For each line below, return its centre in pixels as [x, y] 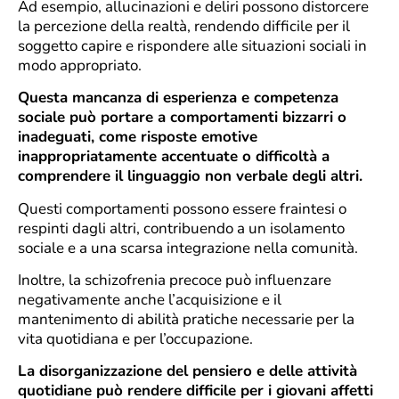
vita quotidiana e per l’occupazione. [135, 339]
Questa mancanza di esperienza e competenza [178, 98]
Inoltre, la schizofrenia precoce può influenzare [175, 281]
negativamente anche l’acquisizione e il [150, 300]
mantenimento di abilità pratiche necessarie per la [186, 320]
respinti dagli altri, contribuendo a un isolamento [181, 228]
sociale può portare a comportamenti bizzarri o [182, 118]
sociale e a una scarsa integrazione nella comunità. [188, 248]
